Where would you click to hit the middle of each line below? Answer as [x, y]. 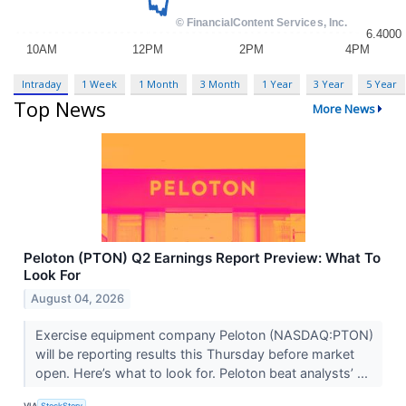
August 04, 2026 [78, 299]
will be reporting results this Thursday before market [194, 354]
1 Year [277, 83]
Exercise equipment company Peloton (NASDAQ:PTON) [204, 335]
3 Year [329, 83]
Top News [60, 109]
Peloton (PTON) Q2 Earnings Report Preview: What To [202, 258]
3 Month [220, 83]
